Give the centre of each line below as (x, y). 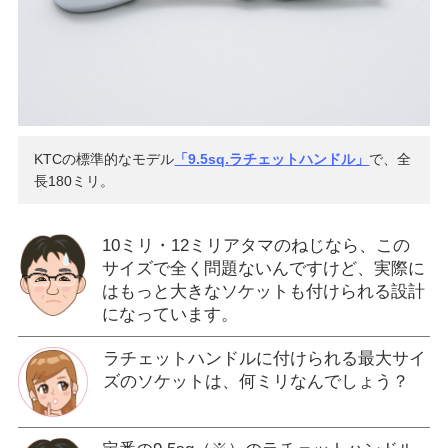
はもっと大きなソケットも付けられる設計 (263, 291)
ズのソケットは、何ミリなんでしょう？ (255, 381)
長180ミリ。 (74, 180)
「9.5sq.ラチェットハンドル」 (272, 158)
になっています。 (169, 314)
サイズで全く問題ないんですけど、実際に (263, 268)
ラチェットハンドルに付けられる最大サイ (264, 358)
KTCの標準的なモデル (104, 158)
